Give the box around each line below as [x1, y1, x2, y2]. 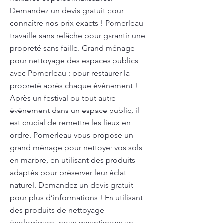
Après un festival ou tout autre [10, 93, 116, 103]
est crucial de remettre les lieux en [10, 118, 131, 127]
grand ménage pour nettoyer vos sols [10, 143, 142, 152]
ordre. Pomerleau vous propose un [10, 130, 133, 140]
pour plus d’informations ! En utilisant [10, 193, 143, 202]
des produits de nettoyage [10, 205, 104, 215]
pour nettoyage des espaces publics [10, 56, 138, 65]
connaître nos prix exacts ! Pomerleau [10, 18, 143, 28]
